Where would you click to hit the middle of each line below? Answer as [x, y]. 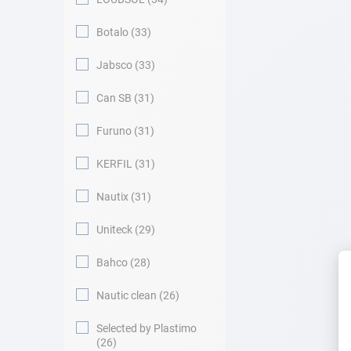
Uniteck [114, 230]
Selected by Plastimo [147, 328]
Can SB [114, 98]
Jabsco [114, 65]
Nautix [112, 197]
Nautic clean [127, 295]
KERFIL [114, 164]
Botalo [112, 32]
